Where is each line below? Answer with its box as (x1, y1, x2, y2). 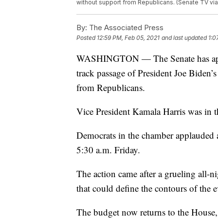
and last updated (162, 34, 207, 42)
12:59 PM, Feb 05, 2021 (97, 34, 160, 42)
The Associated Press (87, 23, 163, 33)
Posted (76, 34, 97, 42)
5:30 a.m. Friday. (76, 144, 140, 156)
